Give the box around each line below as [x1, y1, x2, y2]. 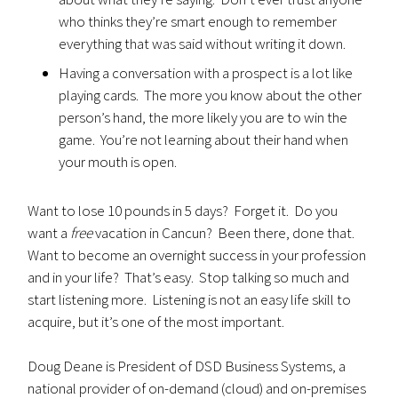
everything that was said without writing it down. [59, 34, 346, 53]
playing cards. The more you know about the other [59, 85, 362, 105]
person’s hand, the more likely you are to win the [59, 107, 348, 127]
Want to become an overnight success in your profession [28, 245, 367, 265]
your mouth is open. [59, 152, 178, 171]
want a [28, 223, 71, 243]
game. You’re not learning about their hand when [59, 130, 349, 149]
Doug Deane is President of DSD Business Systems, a [28, 356, 346, 376]
